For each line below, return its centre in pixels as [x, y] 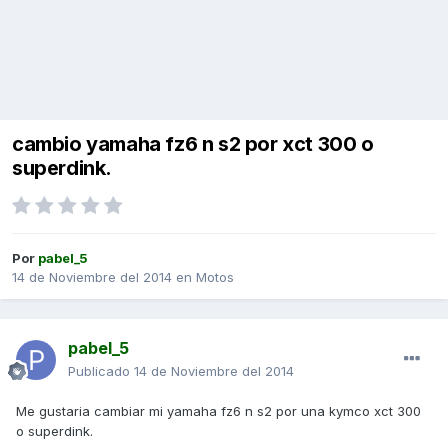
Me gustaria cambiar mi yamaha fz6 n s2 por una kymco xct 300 [218, 411]
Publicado [101, 371]
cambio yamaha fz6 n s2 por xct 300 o [193, 144]
